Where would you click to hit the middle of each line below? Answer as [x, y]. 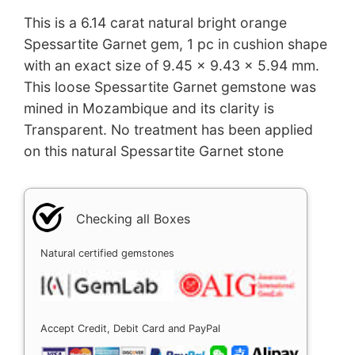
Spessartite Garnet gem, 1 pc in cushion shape [176, 44]
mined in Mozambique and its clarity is [149, 108]
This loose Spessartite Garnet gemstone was [170, 86]
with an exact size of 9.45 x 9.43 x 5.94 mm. [172, 65]
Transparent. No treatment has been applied [168, 129]
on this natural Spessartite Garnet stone [154, 151]
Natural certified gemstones [107, 253]
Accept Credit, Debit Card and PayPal [130, 328]
